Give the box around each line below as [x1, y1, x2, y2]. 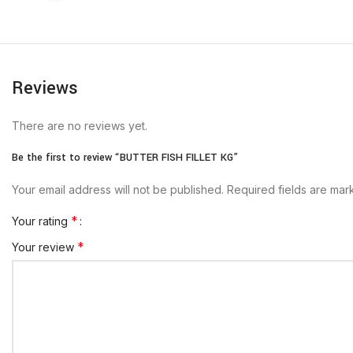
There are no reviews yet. [12, 119, 147, 133]
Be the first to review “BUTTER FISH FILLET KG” [12, 150, 238, 165]
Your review [12, 240, 77, 255]
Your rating [12, 214, 71, 229]
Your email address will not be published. [12, 183, 224, 197]
